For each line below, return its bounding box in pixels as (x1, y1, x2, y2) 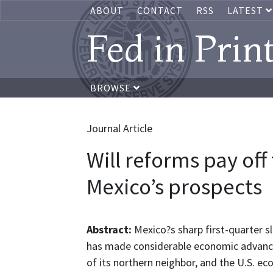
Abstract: (87, 222, 134, 236)
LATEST (227, 4, 266, 16)
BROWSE (90, 82, 133, 94)
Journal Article (87, 121, 152, 135)
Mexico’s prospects (87, 172, 262, 200)
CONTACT (137, 4, 183, 16)
